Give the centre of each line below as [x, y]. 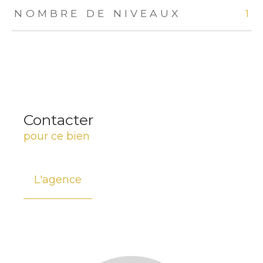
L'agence [58, 179]
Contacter [58, 119]
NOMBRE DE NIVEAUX [98, 14]
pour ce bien [57, 136]
